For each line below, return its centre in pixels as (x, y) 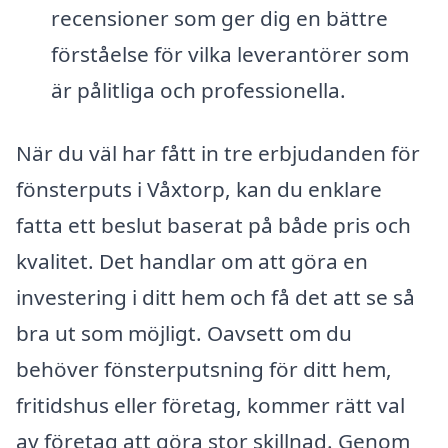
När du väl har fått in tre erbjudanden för (218, 153)
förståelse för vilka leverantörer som (229, 53)
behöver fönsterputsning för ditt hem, (204, 369)
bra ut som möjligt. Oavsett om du (184, 333)
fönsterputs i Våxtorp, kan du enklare (199, 189)
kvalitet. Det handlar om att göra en (192, 261)
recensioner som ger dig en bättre (219, 17)
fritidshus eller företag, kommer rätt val (210, 405)
